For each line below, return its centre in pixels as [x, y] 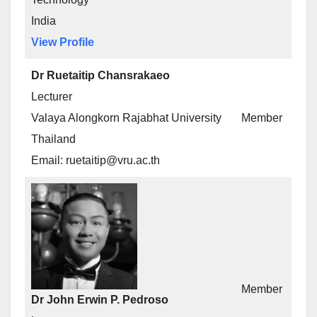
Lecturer [52, 97]
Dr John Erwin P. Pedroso [100, 300]
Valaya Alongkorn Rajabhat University [126, 118]
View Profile [63, 42]
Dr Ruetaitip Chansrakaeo [100, 75]
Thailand [53, 139]
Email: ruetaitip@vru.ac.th [96, 160]
